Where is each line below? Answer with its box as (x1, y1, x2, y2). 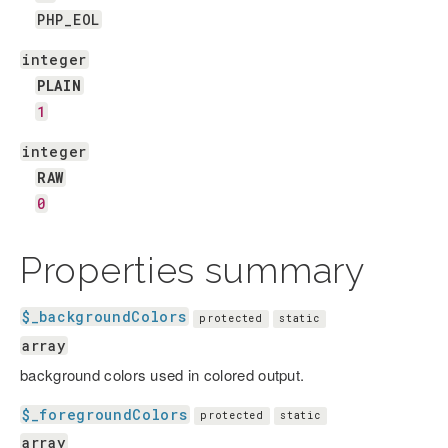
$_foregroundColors (22, 404, 188, 424)
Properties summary (20, 249, 365, 291)
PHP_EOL (37, 10, 100, 29)
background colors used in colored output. (20, 363, 305, 385)
